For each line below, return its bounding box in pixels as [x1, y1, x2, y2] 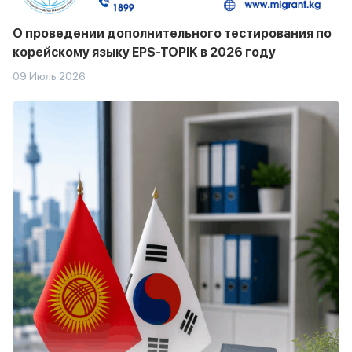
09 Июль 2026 [13, 70, 86, 83]
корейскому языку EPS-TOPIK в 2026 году [13, 45, 276, 60]
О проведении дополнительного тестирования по [13, 26, 332, 42]
